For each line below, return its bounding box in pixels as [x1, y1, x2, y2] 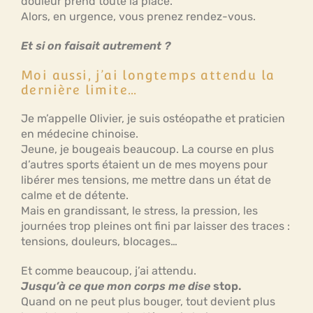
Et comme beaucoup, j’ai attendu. [21, 264, 196, 277]
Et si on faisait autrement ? [21, 39, 170, 52]
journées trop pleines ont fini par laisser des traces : [21, 219, 290, 233]
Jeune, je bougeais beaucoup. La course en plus [21, 143, 274, 156]
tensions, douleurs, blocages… [21, 235, 177, 248]
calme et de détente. [21, 189, 129, 202]
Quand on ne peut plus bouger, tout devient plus [21, 295, 275, 308]
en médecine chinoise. [21, 127, 138, 140]
